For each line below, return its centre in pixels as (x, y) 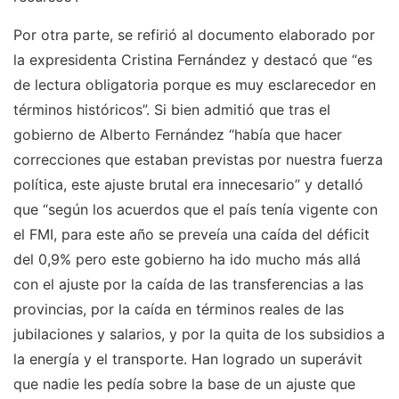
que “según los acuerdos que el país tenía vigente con (195, 209)
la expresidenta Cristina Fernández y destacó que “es (193, 60)
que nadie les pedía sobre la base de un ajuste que (184, 384)
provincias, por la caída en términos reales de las (179, 309)
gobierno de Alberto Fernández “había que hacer (178, 134)
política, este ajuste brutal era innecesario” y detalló (188, 184)
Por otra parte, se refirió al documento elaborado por (194, 35)
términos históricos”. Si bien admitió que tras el (172, 110)
